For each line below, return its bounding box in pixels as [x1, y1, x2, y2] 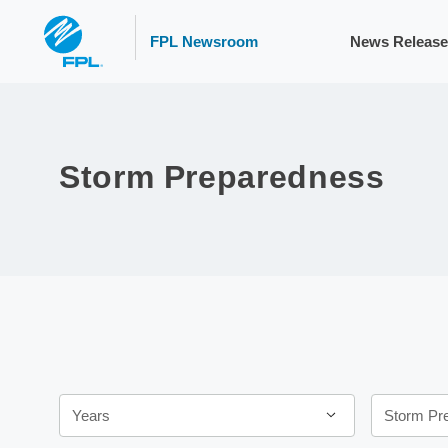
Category [370, 388, 435, 405]
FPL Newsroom [150, 33, 258, 50]
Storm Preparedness [59, 159, 385, 195]
